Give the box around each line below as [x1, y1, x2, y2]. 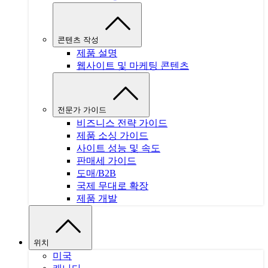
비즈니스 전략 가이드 [77, 118, 167, 129]
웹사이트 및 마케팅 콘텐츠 [77, 60, 189, 71]
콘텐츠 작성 [57, 35, 99, 45]
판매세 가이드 [77, 156, 136, 166]
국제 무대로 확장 [77, 181, 148, 191]
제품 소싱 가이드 [77, 130, 148, 141]
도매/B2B [77, 168, 116, 179]
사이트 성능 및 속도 [77, 143, 160, 154]
